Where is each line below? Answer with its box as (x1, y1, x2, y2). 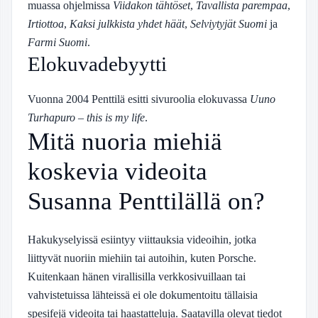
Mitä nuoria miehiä (28, 127, 222, 155)
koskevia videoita (28, 157, 207, 185)
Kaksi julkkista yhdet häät (70, 16, 185, 31)
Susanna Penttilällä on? (28, 187, 265, 215)
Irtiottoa (28, 16, 64, 31)
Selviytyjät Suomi (190, 16, 267, 31)
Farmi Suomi (28, 35, 87, 49)
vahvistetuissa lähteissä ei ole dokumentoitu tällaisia (28, 287, 258, 302)
